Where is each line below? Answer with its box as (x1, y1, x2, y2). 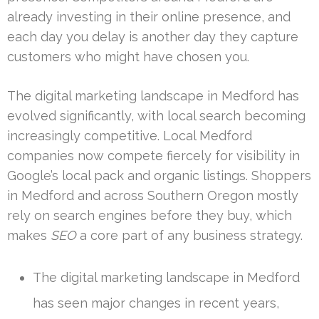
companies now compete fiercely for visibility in (7, 148, 300, 164)
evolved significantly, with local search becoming (7, 108, 305, 124)
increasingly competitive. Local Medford (7, 128, 252, 144)
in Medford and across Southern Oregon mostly (7, 188, 298, 204)
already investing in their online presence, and (7, 9, 291, 25)
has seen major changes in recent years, (33, 296, 279, 311)
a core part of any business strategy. (76, 228, 303, 244)
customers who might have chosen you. (7, 49, 249, 65)
